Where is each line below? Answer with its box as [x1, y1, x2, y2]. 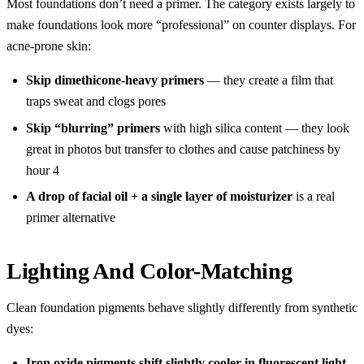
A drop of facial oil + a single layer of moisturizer [26, 189, 292, 204]
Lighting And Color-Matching [6, 258, 292, 284]
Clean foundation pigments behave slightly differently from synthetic [6, 301, 357, 315]
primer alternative [26, 210, 115, 225]
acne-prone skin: [6, 39, 91, 54]
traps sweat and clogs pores [26, 94, 166, 109]
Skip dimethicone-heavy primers [26, 73, 204, 88]
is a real [292, 189, 335, 204]
